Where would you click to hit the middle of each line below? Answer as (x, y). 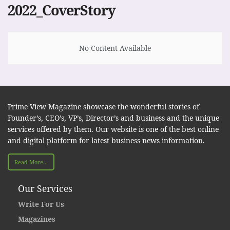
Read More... (31, 162)
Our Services (45, 188)
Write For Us (41, 204)
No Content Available (115, 48)
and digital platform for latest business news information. (106, 140)
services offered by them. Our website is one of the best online (113, 129)
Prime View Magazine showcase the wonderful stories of (103, 107)
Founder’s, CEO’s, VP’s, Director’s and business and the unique (113, 118)
